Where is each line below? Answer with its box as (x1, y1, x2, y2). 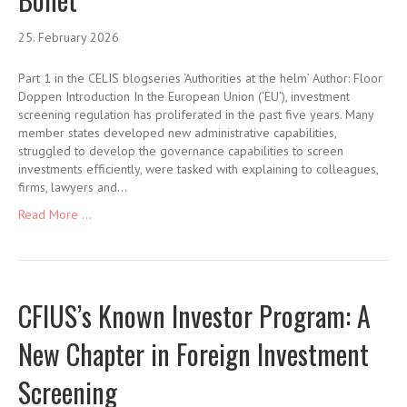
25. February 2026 (18, 29, 119, 46)
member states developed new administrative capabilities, (18, 124, 336, 142)
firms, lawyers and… (18, 179, 127, 196)
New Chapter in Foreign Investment (18, 333, 369, 375)
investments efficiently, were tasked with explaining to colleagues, (18, 161, 378, 178)
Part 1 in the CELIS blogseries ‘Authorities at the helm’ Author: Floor (18, 70, 382, 87)
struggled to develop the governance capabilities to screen (18, 143, 343, 160)
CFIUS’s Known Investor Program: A (18, 295, 371, 337)
